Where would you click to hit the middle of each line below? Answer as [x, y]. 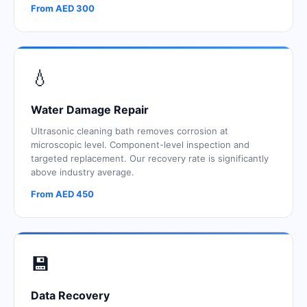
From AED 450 [62, 194]
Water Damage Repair [90, 110]
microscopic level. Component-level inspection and [140, 145]
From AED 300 [63, 8]
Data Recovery [70, 295]
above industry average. [83, 172]
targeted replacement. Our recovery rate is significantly [150, 158]
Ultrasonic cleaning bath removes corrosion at [130, 131]
